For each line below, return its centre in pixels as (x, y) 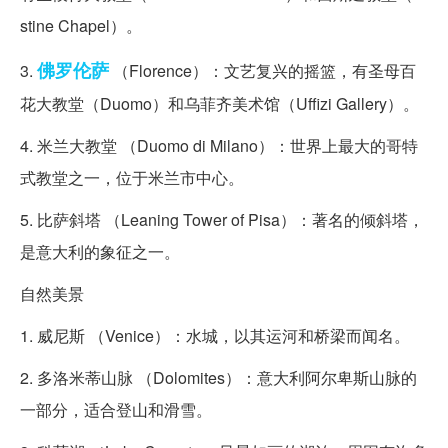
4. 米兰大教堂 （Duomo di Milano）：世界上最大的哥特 (219, 146)
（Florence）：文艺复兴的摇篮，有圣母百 (262, 71)
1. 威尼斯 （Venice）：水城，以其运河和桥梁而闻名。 (215, 336)
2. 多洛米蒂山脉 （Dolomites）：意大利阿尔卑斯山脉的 (218, 378)
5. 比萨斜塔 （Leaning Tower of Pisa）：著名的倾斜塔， (222, 220)
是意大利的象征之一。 (100, 252)
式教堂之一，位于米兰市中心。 (132, 178)
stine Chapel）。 (81, 26)
